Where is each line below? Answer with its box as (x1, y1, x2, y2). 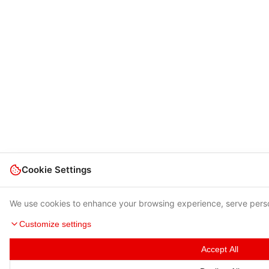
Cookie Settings (22, 164, 91, 175)
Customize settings (19, 219, 91, 229)
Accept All (201, 244, 238, 254)
